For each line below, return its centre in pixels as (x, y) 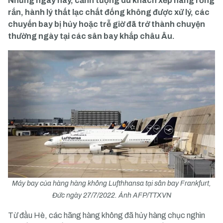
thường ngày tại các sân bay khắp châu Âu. (91, 36)
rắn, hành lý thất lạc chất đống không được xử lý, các (109, 12)
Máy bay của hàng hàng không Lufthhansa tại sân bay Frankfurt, (111, 183)
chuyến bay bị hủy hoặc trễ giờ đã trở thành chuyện (107, 24)
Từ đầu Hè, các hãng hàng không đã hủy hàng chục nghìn (107, 215)
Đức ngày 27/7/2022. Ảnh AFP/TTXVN (111, 195)
